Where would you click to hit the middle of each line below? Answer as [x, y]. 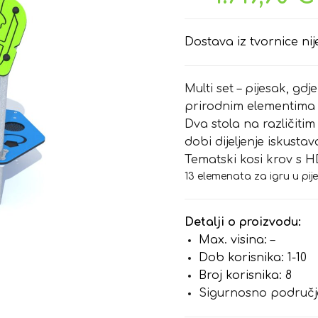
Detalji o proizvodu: [243, 222]
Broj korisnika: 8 [246, 275]
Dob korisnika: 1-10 [253, 258]
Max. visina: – [237, 240]
